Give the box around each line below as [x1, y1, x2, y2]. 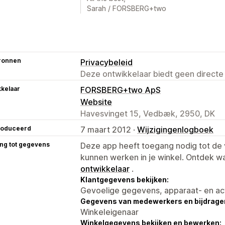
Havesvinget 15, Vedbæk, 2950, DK [80, 108, 215, 119]
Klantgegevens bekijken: [80, 175, 169, 184]
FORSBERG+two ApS [80, 84, 161, 95]
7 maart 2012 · [80, 124, 137, 135]
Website [80, 96, 112, 107]
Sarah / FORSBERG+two [87, 4, 166, 13]
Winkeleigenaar [80, 206, 139, 217]
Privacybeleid [80, 57, 133, 67]
